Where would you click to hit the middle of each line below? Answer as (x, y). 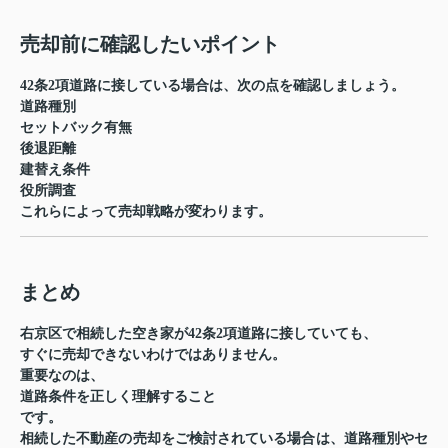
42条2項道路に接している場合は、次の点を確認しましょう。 (212, 85)
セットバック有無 (76, 127)
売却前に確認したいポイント (150, 43)
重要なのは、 (62, 375)
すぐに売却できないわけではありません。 (153, 354)
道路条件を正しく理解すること (118, 396)
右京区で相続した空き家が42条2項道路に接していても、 (198, 333)
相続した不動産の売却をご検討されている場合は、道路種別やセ (224, 438)
